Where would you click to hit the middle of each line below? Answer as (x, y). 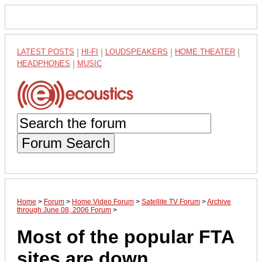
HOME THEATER (205, 52)
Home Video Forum (103, 201)
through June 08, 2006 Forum (64, 210)
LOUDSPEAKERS (137, 52)
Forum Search (66, 143)
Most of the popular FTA (125, 237)
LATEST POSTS (46, 52)
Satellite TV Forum (171, 201)
